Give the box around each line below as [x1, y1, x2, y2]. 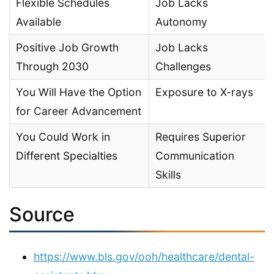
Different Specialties [16, 149, 117, 162]
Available [16, 15, 61, 28]
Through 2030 [16, 59, 89, 73]
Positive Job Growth [16, 40, 119, 54]
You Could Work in [16, 130, 110, 143]
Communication [155, 149, 234, 162]
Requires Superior [155, 130, 246, 143]
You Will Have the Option [16, 85, 141, 98]
